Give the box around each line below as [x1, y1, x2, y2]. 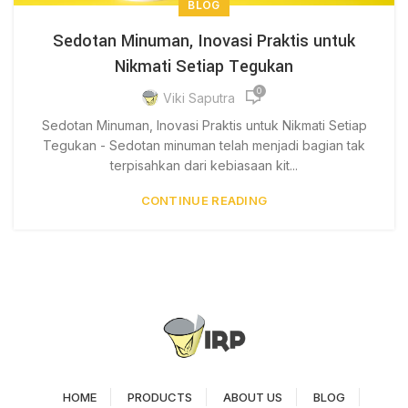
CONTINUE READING [140, 193, 268, 209]
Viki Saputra [162, 89, 235, 106]
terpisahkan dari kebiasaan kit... [110, 158, 298, 174]
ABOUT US [222, 389, 282, 404]
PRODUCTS [127, 389, 192, 404]
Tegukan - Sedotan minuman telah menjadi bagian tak [43, 138, 365, 154]
